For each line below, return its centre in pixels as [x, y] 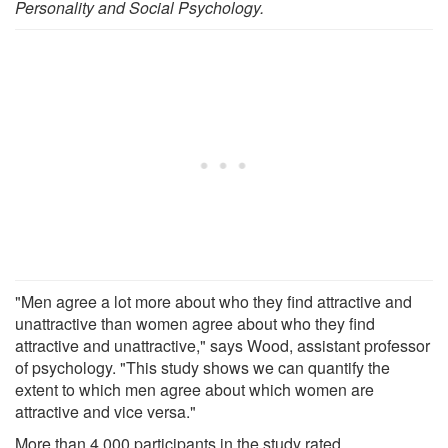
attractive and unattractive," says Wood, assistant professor [222, 345]
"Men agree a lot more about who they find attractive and [213, 301]
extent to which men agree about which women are [194, 389]
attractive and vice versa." [105, 411]
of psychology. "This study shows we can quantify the [202, 367]
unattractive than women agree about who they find [195, 323]
